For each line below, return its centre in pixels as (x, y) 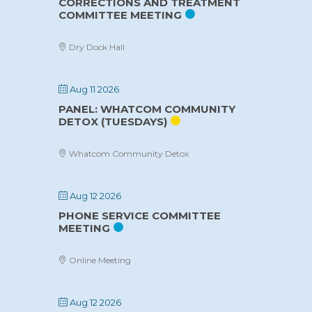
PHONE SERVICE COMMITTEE (139, 215)
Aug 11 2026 (94, 89)
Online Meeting (99, 260)
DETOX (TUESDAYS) (112, 121)
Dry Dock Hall (95, 47)
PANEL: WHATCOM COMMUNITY (147, 109)
